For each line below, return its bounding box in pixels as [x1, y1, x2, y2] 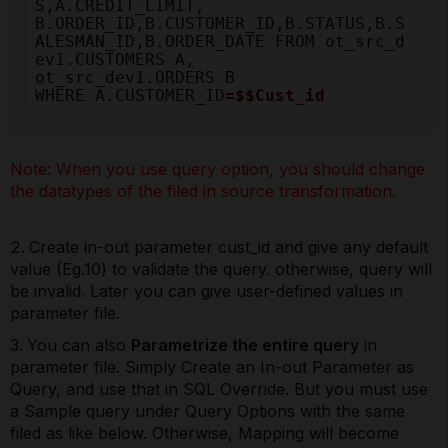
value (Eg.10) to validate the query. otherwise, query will [10, 259, 432, 280]
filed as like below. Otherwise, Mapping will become [10, 423, 399, 444]
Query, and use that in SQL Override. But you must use [10, 379, 428, 400]
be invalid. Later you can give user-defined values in [10, 281, 403, 302]
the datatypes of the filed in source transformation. [10, 181, 396, 202]
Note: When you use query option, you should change [10, 159, 425, 180]
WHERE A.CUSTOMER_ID [35, 86, 225, 106]
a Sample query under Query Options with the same [10, 401, 405, 422]
